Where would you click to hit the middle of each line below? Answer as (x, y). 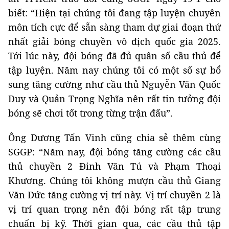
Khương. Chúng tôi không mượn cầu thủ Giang (114, 181)
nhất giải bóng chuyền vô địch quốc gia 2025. (114, 42)
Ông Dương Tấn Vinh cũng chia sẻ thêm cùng (114, 138)
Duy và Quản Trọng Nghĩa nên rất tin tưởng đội (114, 99)
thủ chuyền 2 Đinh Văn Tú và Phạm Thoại (114, 166)
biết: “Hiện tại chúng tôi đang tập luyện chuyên (114, 13)
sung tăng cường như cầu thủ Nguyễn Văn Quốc (114, 85)
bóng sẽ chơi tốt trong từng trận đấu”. (90, 113)
